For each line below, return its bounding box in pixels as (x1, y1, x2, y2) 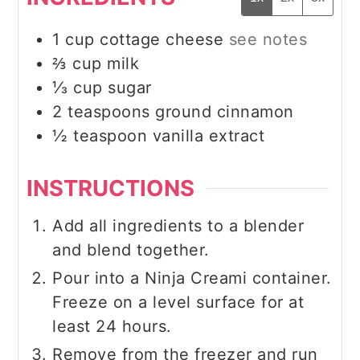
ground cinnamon (155, 102, 294, 122)
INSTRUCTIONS (27, 174, 195, 202)
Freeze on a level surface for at (52, 292, 305, 312)
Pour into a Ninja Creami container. (52, 268, 332, 288)
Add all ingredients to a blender (52, 215, 305, 235)
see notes (228, 30, 308, 50)
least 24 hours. (52, 316, 172, 336)
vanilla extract (152, 126, 265, 146)
